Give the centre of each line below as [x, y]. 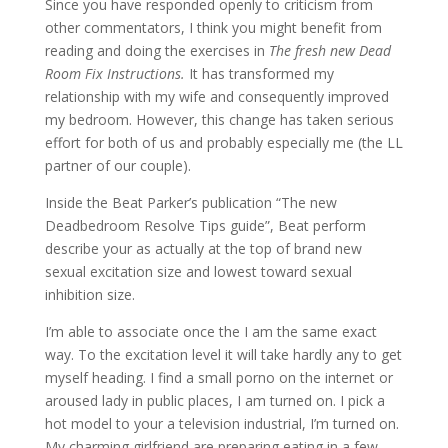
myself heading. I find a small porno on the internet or [218, 377]
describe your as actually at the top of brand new [203, 248]
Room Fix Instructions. [114, 73]
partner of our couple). [117, 165]
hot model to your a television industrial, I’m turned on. [221, 423]
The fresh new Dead [329, 50]
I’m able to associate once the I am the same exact [210, 331]
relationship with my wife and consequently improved [216, 96]
